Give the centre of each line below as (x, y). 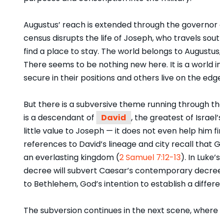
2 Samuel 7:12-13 (150, 158)
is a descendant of (60, 118)
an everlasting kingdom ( (71, 158)
